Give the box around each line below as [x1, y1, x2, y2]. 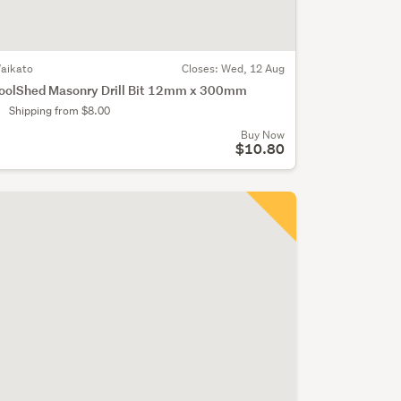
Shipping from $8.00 [8, 102, 110, 118]
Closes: [181, 60, 221, 76]
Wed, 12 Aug [220, 60, 285, 76]
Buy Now [240, 126, 285, 142]
